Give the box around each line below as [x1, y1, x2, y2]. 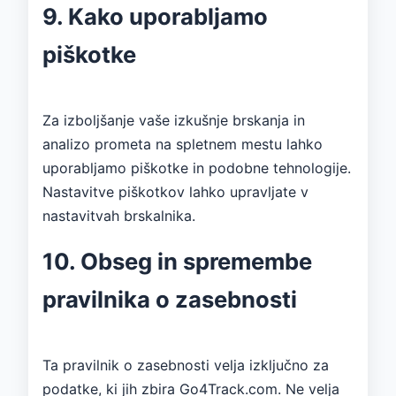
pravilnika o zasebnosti [42, 285, 297, 313]
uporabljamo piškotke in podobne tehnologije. [42, 158, 351, 177]
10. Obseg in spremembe [42, 247, 312, 275]
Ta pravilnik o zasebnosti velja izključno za [42, 355, 329, 374]
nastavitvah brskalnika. [42, 206, 195, 225]
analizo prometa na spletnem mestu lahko [42, 134, 323, 153]
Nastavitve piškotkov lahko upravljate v [42, 182, 308, 201]
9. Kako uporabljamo [42, 2, 268, 30]
